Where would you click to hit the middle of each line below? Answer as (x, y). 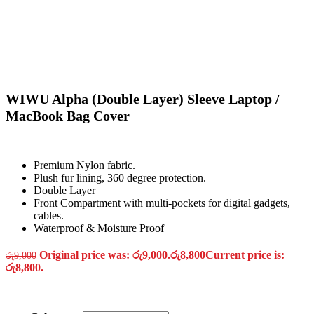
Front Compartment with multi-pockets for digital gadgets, (162, 203)
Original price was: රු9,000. (105, 255)
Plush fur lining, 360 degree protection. (120, 178)
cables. (49, 216)
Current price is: (245, 255)
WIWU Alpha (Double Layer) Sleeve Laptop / (143, 99)
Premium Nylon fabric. (84, 165)
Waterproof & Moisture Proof (99, 228)
